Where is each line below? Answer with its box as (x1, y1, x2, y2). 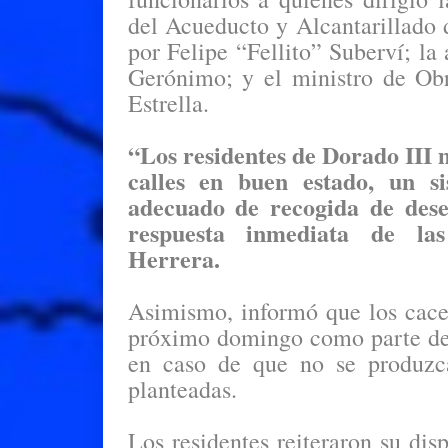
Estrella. (127, 87, 209, 119)
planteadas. (127, 373, 237, 405)
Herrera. (127, 241, 220, 276)
